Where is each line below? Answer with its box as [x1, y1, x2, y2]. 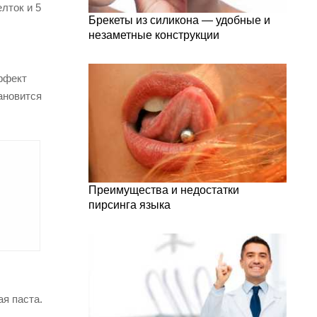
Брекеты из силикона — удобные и [88, 14, 270, 26]
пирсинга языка [88, 199, 171, 211]
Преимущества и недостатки [88, 184, 239, 196]
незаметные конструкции [88, 29, 219, 41]
